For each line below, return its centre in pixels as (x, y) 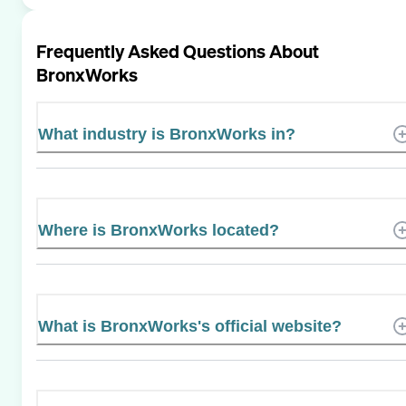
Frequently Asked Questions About (178, 51)
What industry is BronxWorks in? (167, 134)
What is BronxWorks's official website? (190, 326)
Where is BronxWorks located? (159, 230)
